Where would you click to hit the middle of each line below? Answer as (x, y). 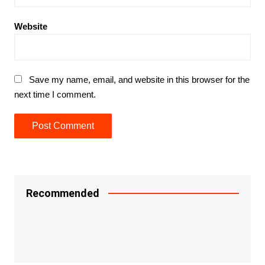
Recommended (62, 193)
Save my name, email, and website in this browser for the (139, 79)
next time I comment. (55, 94)
